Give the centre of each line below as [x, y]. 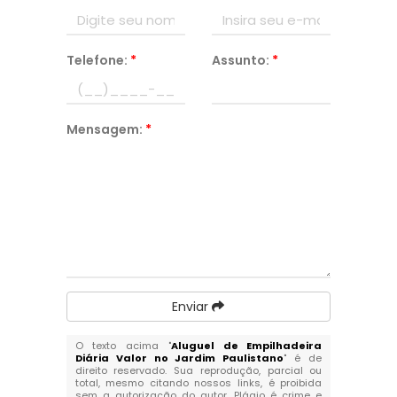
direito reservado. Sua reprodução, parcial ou [198, 370]
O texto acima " [123, 346]
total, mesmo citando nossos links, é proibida [198, 383]
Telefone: [98, 60]
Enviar [192, 307]
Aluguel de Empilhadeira [246, 346]
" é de [303, 358]
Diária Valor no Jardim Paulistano [179, 358]
